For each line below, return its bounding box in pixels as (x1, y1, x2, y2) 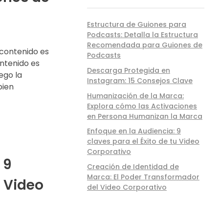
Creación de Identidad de (87, 162, 179, 172)
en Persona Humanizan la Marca (87, 111, 202, 121)
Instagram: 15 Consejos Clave (87, 75, 193, 86)
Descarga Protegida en (87, 65, 170, 75)
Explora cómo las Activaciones (87, 101, 197, 111)
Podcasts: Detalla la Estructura (87, 29, 198, 40)
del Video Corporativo (87, 182, 167, 193)
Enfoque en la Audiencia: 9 (87, 126, 181, 136)
